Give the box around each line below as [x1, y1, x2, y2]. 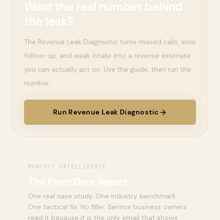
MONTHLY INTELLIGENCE [28, 164, 107, 170]
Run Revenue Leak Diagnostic [53, 108, 159, 116]
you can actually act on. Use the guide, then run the [24, 65, 191, 74]
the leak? [24, 14, 74, 29]
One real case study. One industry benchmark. [28, 192, 177, 200]
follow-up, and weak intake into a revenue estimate [24, 51, 191, 60]
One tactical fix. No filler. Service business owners [28, 202, 187, 211]
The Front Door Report [28, 175, 128, 188]
